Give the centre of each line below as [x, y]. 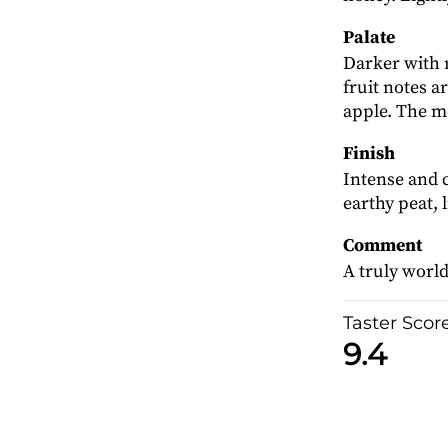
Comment [382, 245]
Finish [368, 153]
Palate [368, 37]
